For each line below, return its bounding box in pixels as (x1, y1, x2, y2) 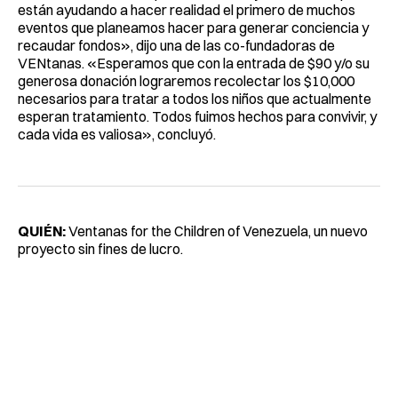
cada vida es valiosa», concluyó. (18, 124, 216, 143)
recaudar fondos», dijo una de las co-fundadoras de (18, 36, 335, 54)
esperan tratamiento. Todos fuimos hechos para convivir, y (18, 107, 377, 125)
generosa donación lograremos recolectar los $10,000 (18, 71, 354, 90)
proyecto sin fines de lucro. (18, 239, 183, 258)
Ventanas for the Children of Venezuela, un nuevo (66, 221, 368, 240)
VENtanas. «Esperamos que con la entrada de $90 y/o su (18, 53, 370, 72)
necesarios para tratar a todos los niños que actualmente (18, 89, 371, 107)
